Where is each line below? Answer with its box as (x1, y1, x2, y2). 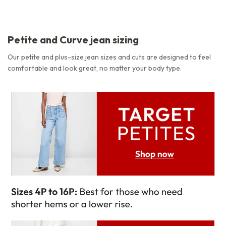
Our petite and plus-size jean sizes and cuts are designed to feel (8, 52, 211, 62)
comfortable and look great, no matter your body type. (8, 63, 182, 73)
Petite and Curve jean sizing (8, 33, 139, 46)
